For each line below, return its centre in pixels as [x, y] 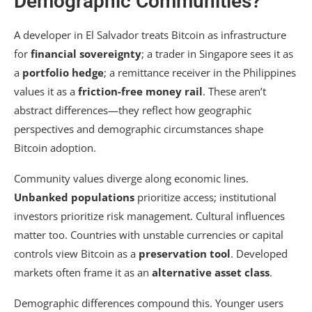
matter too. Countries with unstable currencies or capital [149, 235]
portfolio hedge [63, 73]
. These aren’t [234, 92]
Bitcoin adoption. [55, 148]
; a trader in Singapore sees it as [217, 54]
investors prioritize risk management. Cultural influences [149, 216]
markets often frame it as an [83, 273]
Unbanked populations [74, 197]
